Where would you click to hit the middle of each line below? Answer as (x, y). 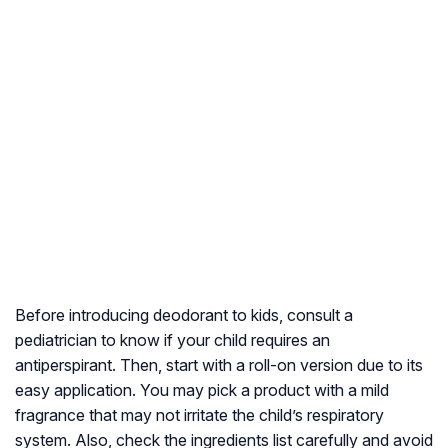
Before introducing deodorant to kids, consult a (184, 315)
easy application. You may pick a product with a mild (202, 390)
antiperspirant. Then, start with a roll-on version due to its (219, 365)
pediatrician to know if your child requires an (172, 340)
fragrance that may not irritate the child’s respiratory (199, 415)
